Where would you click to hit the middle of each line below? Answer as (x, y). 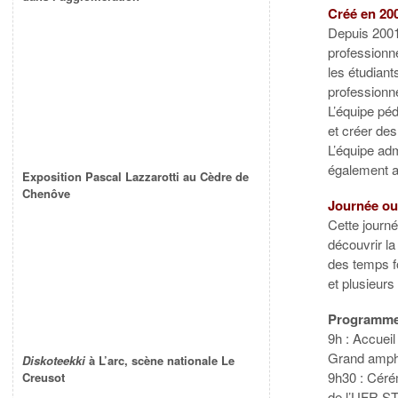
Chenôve (46, 194)
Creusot (44, 378)
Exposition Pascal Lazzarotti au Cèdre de (135, 177)
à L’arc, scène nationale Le (160, 361)
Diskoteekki (54, 361)
